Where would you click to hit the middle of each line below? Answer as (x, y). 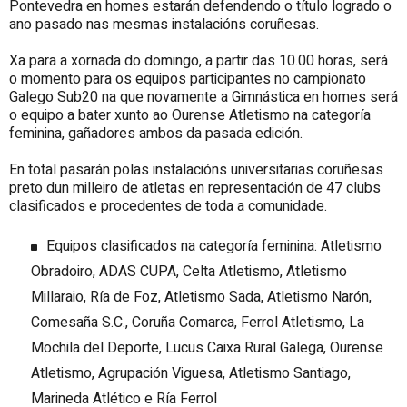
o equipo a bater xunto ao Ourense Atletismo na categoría (190, 115)
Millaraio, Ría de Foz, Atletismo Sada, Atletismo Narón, (201, 297)
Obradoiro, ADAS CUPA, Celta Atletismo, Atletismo (189, 271)
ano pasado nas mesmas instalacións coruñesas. (164, 24)
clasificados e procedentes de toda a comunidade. (168, 206)
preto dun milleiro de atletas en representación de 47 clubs (195, 188)
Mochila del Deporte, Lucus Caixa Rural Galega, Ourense (207, 347)
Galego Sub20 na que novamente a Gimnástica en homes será (203, 97)
